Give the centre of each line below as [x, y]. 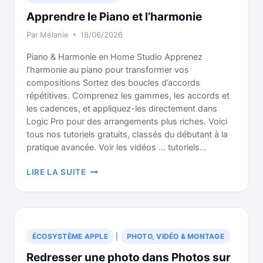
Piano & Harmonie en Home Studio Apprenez [114, 57]
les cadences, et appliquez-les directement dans [122, 109]
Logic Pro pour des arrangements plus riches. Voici [127, 122]
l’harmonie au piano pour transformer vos [108, 70]
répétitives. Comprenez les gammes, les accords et [128, 96]
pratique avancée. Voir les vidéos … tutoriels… [117, 147]
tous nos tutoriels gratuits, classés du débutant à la [127, 134]
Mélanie [55, 35]
